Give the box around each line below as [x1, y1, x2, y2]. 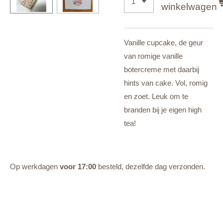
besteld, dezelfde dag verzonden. [96, 162, 205, 171]
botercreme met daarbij [124, 65, 199, 74]
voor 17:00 [60, 162, 96, 171]
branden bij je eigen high [124, 106, 202, 114]
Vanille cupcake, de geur [124, 38, 203, 47]
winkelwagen [161, 1, 218, 12]
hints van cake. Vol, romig [124, 79, 208, 88]
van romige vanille [124, 52, 183, 61]
